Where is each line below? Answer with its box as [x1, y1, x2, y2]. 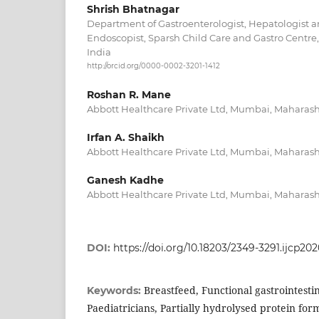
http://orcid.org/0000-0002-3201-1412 [87, 61, 220, 71]
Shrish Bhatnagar [87, 2, 179, 16]
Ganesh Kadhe [87, 174, 164, 187]
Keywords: [87, 284, 144, 298]
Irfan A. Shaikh [87, 131, 164, 145]
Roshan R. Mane [87, 88, 171, 102]
